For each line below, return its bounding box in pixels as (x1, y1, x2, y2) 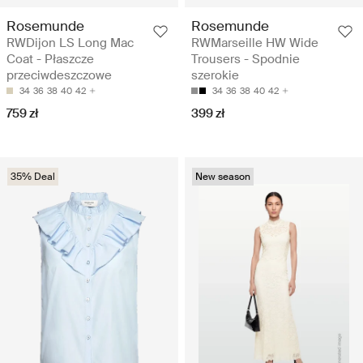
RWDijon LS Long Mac (6, 35, 134, 52)
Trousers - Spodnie (191, 51, 300, 68)
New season (195, 170, 250, 184)
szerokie (191, 67, 239, 84)
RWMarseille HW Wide (191, 35, 318, 52)
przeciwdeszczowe (6, 67, 112, 84)
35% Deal (11, 170, 55, 184)
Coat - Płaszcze (6, 51, 94, 68)
